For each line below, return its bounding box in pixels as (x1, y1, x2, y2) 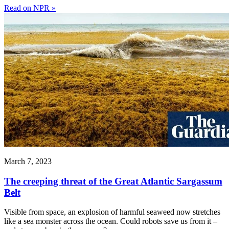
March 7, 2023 (4, 157, 52, 166)
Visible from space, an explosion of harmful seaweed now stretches (4, 208, 220, 217)
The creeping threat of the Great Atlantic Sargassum (4, 175, 222, 187)
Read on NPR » (4, 4, 56, 12)
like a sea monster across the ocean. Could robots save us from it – (4, 217, 217, 226)
